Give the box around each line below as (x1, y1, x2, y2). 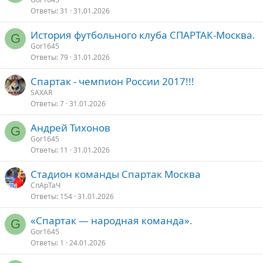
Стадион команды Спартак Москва (31, 167, 201, 181)
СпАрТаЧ (31, 180, 60, 190)
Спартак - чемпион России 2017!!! (31, 75, 194, 88)
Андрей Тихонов (31, 121, 110, 134)
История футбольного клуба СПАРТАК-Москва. (31, 28, 255, 42)
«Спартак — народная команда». (31, 214, 193, 227)
